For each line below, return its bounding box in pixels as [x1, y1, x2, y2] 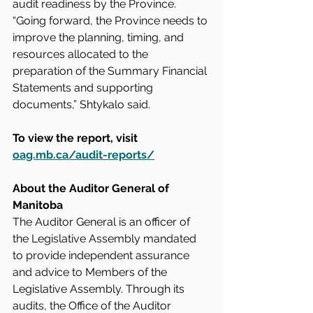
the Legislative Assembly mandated [13, 232, 199, 245]
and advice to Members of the [13, 265, 170, 279]
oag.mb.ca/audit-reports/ [13, 148, 154, 161]
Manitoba [13, 198, 63, 212]
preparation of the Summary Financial [13, 64, 210, 78]
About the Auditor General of [13, 182, 172, 195]
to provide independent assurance [13, 249, 192, 262]
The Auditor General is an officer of [13, 215, 193, 228]
